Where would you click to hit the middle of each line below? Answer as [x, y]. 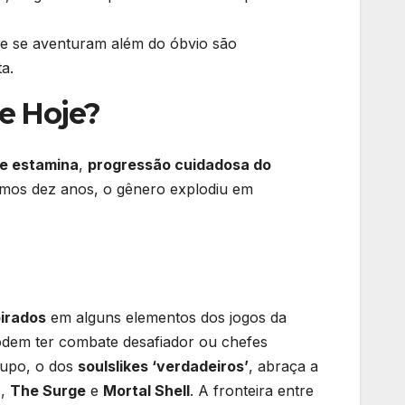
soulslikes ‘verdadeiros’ [163, 366]
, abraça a [283, 366]
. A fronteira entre [252, 391]
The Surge [48, 391]
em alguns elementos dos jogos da [166, 317]
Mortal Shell [146, 391]
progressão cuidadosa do [179, 164]
